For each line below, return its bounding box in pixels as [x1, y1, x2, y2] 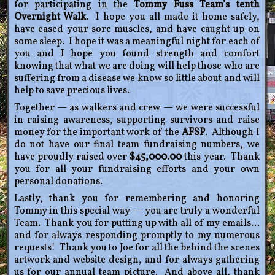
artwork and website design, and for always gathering [14, 253, 260, 267]
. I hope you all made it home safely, [86, 10, 260, 24]
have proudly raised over [14, 150, 130, 164]
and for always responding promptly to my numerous [14, 228, 260, 242]
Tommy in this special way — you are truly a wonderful [14, 204, 260, 218]
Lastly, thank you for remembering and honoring [14, 192, 260, 206]
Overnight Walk [14, 10, 87, 24]
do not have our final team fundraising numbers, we [14, 137, 260, 152]
